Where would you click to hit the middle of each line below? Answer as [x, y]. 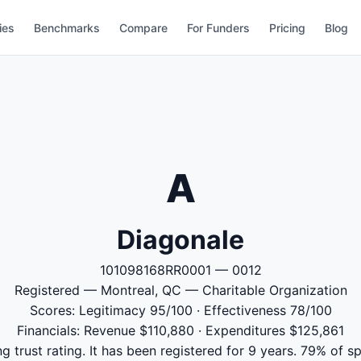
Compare [144, 27]
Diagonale [180, 240]
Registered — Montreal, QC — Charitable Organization [180, 290]
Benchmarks [67, 27]
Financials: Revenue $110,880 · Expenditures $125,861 [180, 330]
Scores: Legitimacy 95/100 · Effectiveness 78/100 [180, 310]
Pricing [288, 27]
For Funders [219, 27]
